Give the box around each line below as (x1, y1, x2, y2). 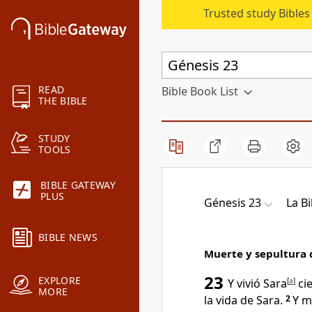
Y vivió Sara (228, 276, 287, 291)
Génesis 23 (204, 195, 261, 210)
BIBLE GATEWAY (40, 178, 116, 192)
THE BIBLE (38, 94, 88, 108)
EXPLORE (38, 274, 81, 288)
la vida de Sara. (204, 292, 283, 308)
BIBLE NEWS (38, 231, 97, 244)
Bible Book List (162, 84, 238, 99)
